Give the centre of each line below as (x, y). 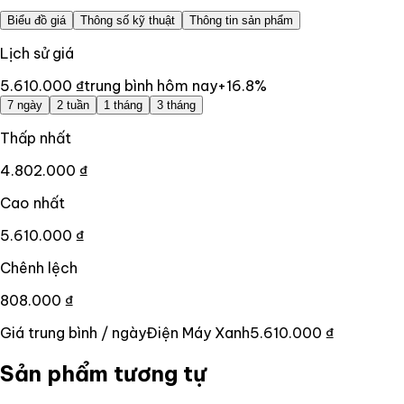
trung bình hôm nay (151, 85)
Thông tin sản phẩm (241, 20)
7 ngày (25, 105)
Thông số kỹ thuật (128, 20)
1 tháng (123, 105)
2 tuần (73, 105)
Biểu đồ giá (37, 20)
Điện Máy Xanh (198, 332)
